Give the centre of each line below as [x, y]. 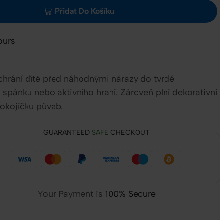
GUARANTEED [67, 133]
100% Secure [130, 194]
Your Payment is [71, 194]
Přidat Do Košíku [85, 11]
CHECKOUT [129, 133]
